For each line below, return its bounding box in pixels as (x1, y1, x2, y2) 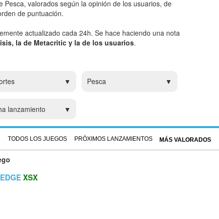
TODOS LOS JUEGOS (8, 135, 67, 142)
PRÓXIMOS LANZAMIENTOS (74, 135, 153, 142)
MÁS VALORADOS (159, 136, 211, 143)
